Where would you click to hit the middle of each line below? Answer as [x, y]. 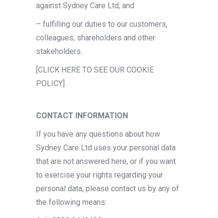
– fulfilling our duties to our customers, [102, 24]
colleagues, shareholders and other [96, 38]
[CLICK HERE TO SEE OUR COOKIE [95, 70]
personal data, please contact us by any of [108, 189]
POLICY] [50, 83]
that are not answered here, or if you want [106, 161]
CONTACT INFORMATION [82, 116]
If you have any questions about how [98, 134]
